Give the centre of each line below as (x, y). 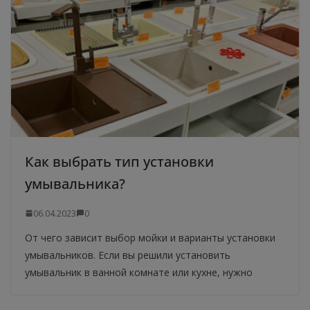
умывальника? (75, 183)
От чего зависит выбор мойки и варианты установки (150, 237)
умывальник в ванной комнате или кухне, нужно (139, 272)
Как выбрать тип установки (119, 161)
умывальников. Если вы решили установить (128, 255)
